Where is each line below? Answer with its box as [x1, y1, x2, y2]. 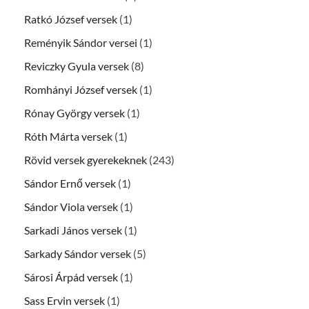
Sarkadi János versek [24, 223, 122, 237]
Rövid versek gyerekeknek [24, 152, 147, 166]
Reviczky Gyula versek [24, 59, 129, 72]
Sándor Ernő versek [24, 176, 116, 190]
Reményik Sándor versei [24, 35, 137, 49]
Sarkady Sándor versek [24, 246, 131, 260]
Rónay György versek [24, 106, 125, 119]
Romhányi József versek [24, 82, 137, 96]
